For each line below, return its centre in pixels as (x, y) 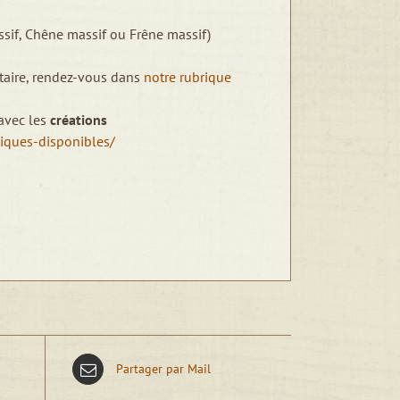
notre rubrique (187, 77)
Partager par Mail (163, 369)
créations (79, 120)
